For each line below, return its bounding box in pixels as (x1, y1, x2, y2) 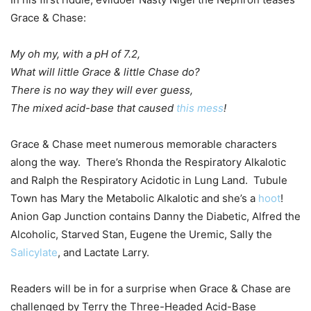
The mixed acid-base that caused (10, 101, 176, 115)
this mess (176, 101, 224, 115)
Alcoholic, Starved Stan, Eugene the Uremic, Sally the (10, 227, 272, 241)
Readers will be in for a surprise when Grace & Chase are (10, 281, 291, 295)
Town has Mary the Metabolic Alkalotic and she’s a (10, 191, 258, 205)
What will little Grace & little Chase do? (10, 65, 200, 78)
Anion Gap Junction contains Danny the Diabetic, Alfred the (10, 209, 301, 223)
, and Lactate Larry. (58, 245, 149, 259)
